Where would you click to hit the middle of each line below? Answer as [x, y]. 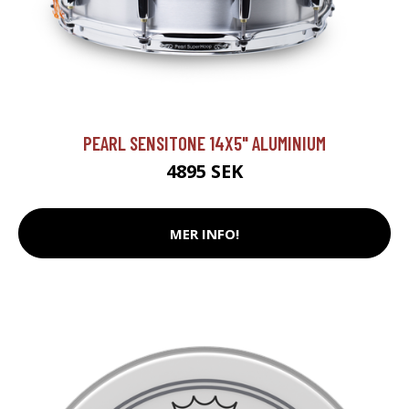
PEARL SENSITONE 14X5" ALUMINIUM [204, 143]
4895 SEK [204, 172]
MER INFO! [204, 233]
